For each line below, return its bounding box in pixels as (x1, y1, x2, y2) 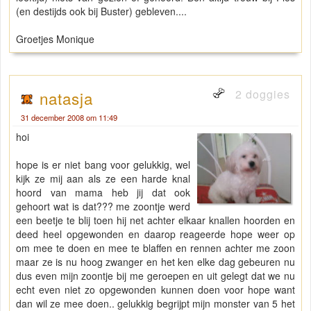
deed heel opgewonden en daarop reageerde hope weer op (16, 227, 295, 242)
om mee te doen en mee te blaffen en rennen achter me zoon (16, 241, 295, 255)
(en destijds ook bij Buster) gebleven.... (16, 4, 187, 19)
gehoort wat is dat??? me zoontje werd (16, 199, 191, 214)
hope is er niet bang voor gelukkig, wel (16, 158, 191, 172)
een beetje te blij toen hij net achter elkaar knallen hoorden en (16, 213, 295, 228)
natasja (40, 87, 94, 110)
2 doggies (232, 86, 290, 103)
